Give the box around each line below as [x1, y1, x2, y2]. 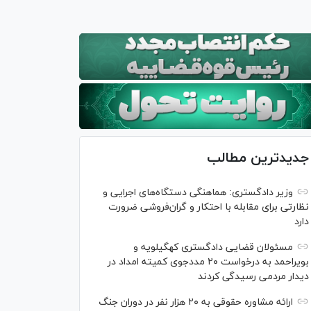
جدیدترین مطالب [207, 149, 309, 169]
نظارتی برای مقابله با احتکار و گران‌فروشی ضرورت [108, 201, 309, 215]
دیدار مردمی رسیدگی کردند [198, 270, 309, 284]
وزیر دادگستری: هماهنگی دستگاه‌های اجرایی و [103, 186, 293, 200]
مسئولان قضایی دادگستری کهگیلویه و [133, 241, 293, 255]
